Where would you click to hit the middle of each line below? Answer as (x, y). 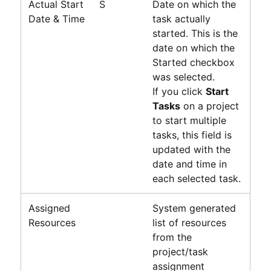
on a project (209, 106)
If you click (179, 91)
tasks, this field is (192, 135)
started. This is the (195, 33)
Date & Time (56, 18)
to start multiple (189, 120)
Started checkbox (193, 62)
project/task (180, 251)
